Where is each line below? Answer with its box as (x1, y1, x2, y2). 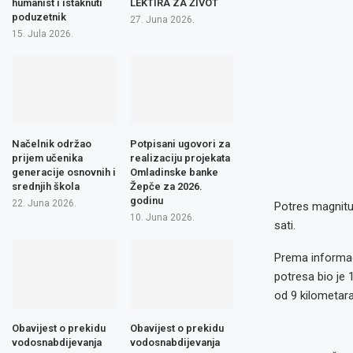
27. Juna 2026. (129, 13, 195, 25)
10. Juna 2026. (129, 212, 195, 223)
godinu (129, 195, 163, 206)
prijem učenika (12, 152, 83, 164)
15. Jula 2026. (12, 28, 73, 39)
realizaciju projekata (129, 152, 230, 164)
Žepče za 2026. (129, 180, 203, 192)
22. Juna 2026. (12, 198, 76, 209)
